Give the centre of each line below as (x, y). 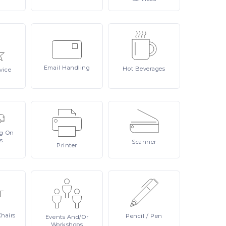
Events (56, 217)
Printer (67, 145)
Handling (76, 68)
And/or (78, 217)
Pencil (136, 216)
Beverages (150, 69)
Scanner (144, 142)
